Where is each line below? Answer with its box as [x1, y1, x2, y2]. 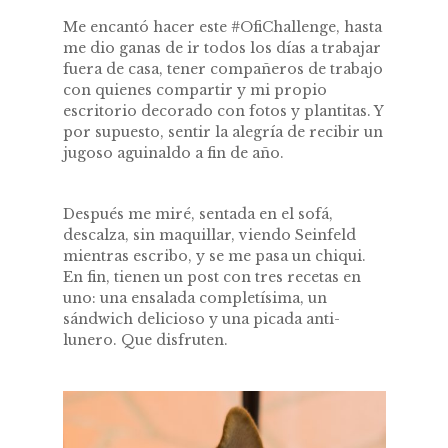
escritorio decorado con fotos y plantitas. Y [62, 101, 383, 120]
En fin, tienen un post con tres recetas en [62, 267, 361, 286]
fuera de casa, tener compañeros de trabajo [62, 59, 383, 78]
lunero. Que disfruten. [62, 330, 228, 349]
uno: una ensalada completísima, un [62, 288, 327, 307]
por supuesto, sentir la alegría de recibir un [62, 122, 383, 141]
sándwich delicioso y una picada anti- [62, 309, 340, 328]
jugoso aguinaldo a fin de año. [62, 143, 284, 162]
